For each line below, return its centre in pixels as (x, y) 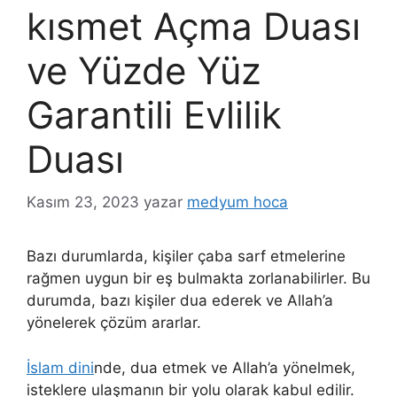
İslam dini (60, 367)
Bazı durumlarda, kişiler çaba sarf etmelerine (186, 257)
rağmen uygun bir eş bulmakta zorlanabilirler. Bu (198, 279)
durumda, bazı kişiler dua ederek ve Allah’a (180, 301)
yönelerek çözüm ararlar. (114, 323)
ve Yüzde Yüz (144, 70)
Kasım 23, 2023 (83, 202)
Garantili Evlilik (154, 114)
